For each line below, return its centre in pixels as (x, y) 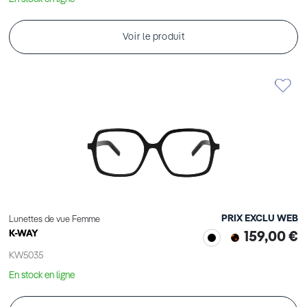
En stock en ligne (42, 276)
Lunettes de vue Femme (54, 220)
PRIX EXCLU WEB (260, 219)
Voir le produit (153, 37)
